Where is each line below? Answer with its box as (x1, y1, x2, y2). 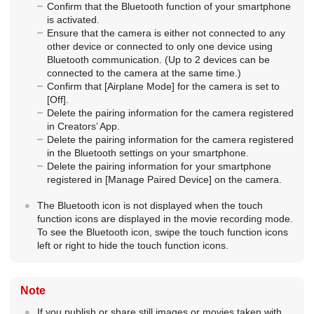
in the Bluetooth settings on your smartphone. (46, 147, 249, 159)
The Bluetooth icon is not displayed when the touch (36, 200, 263, 212)
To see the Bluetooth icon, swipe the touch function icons (36, 226, 288, 238)
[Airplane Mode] (104, 81, 175, 93)
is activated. (46, 14, 100, 26)
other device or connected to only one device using (46, 41, 273, 53)
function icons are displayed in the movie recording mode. (36, 213, 293, 225)
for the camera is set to (174, 81, 280, 93)
